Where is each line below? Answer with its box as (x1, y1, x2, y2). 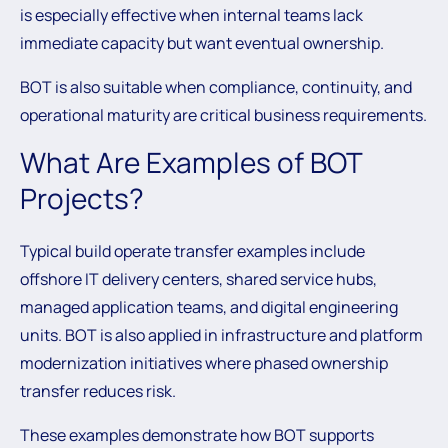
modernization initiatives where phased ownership (20, 352, 388, 374)
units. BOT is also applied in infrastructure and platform (20, 324, 423, 346)
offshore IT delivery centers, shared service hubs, (20, 268, 377, 290)
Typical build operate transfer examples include (20, 240, 365, 262)
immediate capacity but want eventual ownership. (20, 32, 384, 54)
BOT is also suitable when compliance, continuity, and (20, 76, 412, 98)
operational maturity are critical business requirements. (20, 104, 427, 126)
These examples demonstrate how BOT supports (20, 424, 374, 446)
